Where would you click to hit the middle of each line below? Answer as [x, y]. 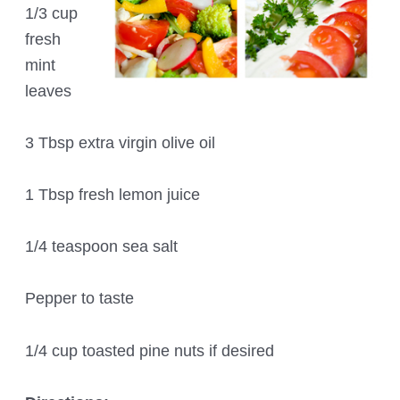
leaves [49, 90]
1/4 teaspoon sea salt [102, 246]
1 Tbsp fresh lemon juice [113, 195]
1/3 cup [52, 12]
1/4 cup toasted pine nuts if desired [150, 350]
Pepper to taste [80, 298]
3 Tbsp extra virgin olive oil [121, 142]
